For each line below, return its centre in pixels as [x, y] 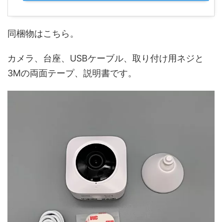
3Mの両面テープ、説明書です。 [72, 73]
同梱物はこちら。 [43, 34]
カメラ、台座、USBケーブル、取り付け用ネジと [106, 58]
